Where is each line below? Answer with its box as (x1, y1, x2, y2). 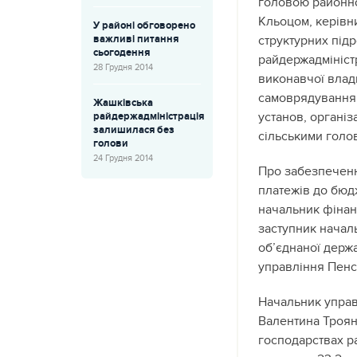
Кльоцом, (258, 14, 312, 29)
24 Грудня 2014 (93, 153, 153, 163)
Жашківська (93, 96, 153, 109)
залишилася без (93, 124, 175, 136)
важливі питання (93, 33, 178, 45)
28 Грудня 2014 (93, 62, 153, 73)
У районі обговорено (93, 19, 195, 32)
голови (93, 137, 128, 150)
